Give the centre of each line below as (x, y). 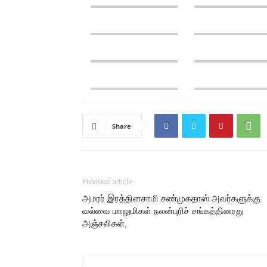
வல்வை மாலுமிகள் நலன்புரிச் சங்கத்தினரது (163, 211)
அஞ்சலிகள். (104, 223)
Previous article (107, 182)
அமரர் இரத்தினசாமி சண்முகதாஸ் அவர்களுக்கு (171, 198)
